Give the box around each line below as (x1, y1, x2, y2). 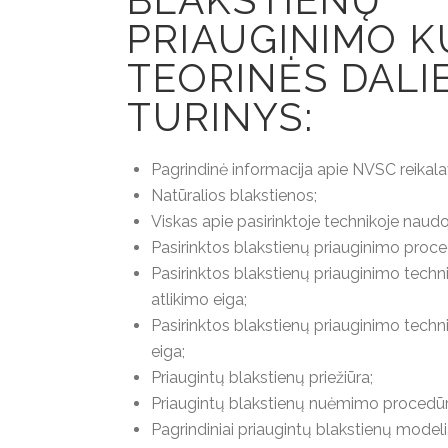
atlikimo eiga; (151, 290, 247, 310)
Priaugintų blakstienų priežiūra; (151, 368, 373, 388)
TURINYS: (127, 94, 314, 141)
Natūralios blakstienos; (151, 186, 317, 206)
